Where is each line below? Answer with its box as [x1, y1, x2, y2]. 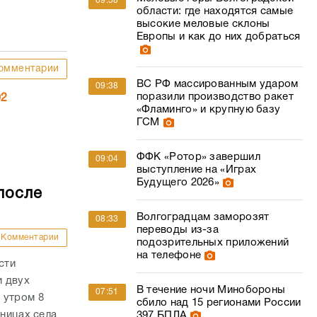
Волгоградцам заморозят [136, 212, 270, 222]
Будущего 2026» [136, 178, 220, 188]
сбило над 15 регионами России [136, 298, 301, 308]
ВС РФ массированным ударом [136, 79, 299, 89]
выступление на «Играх [136, 165, 257, 175]
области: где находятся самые [136, 6, 294, 16]
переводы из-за [136, 225, 219, 235]
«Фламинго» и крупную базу [136, 105, 281, 115]
